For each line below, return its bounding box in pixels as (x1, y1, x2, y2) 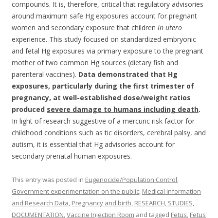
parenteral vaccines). (12, 70, 78, 79)
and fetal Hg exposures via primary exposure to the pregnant (12, 46, 203, 55)
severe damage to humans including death (47, 105, 199, 114)
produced (12, 105, 47, 114)
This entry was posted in (12, 175, 85, 184)
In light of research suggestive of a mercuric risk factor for (12, 116, 195, 126)
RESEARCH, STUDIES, (134, 199, 194, 207)
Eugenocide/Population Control (85, 175, 177, 184)
